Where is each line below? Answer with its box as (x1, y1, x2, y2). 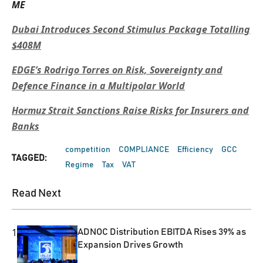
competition (65, 145, 110, 154)
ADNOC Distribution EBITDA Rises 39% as (77, 227, 246, 237)
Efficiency (177, 145, 213, 154)
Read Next (12, 187, 61, 199)
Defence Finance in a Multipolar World (12, 79, 185, 92)
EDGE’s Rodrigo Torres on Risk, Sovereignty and (12, 63, 222, 76)
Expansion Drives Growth (77, 240, 183, 249)
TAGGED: (12, 153, 46, 163)
